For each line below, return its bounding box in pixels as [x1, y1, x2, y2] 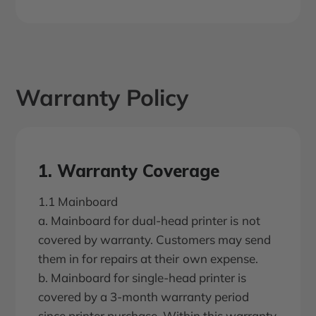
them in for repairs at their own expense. [38, 251, 258, 267]
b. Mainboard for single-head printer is [38, 270, 247, 286]
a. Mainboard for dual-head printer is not [38, 213, 260, 229]
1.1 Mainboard [38, 194, 119, 209]
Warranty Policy [16, 83, 189, 112]
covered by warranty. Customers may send [38, 232, 272, 248]
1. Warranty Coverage [38, 160, 220, 182]
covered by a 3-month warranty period [38, 289, 250, 305]
